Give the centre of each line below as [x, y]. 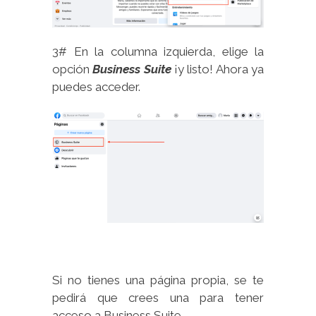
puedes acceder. [96, 87]
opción [73, 69]
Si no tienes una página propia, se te [158, 280]
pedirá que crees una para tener [158, 297]
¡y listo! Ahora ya [218, 69]
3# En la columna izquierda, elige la [158, 52]
